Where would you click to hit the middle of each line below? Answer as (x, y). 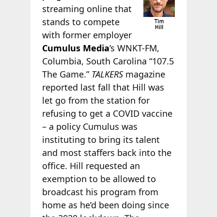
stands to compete (81, 22)
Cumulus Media (76, 48)
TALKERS (107, 74)
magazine (144, 74)
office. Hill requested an (91, 165)
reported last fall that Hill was (103, 87)
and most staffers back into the (107, 152)
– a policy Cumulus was (90, 126)
